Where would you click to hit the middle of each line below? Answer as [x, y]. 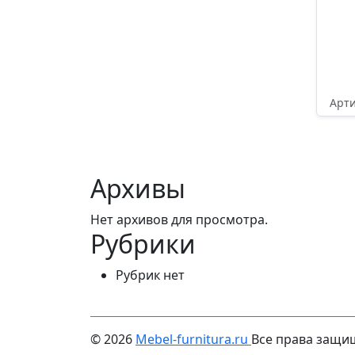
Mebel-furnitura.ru [193, 339]
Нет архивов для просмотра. [179, 219]
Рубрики [143, 244]
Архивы [138, 188]
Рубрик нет [150, 275]
